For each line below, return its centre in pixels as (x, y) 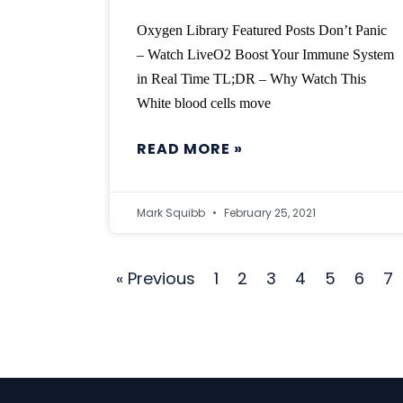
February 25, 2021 (269, 213)
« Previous (156, 279)
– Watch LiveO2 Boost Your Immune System (265, 55)
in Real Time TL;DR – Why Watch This (251, 79)
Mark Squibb (172, 213)
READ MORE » (190, 149)
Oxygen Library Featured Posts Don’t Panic (262, 31)
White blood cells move (204, 103)
